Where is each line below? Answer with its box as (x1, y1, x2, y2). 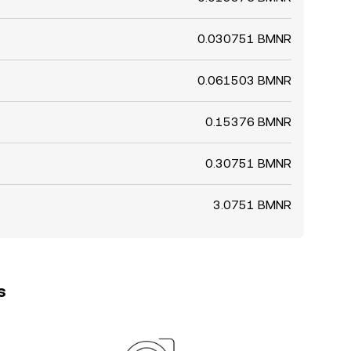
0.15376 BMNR (205, 114, 291, 129)
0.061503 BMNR (197, 73, 291, 88)
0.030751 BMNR (197, 31, 291, 46)
